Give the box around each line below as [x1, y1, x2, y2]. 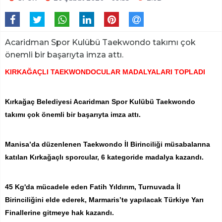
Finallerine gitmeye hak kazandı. [5, 208, 114, 217]
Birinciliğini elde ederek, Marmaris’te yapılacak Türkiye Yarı [5, 195, 204, 204]
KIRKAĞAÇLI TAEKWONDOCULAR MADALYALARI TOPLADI [5, 67, 205, 76]
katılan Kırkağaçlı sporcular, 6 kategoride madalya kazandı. [5, 153, 204, 161]
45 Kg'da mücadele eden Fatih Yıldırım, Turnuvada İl [5, 182, 180, 191]
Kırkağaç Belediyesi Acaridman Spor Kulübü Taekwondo [5, 97, 195, 106]
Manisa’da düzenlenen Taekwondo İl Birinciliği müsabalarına [5, 140, 210, 148]
